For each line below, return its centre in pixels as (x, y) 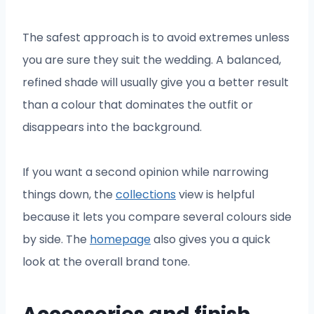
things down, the (69, 195)
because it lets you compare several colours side (157, 217)
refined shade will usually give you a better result (156, 83)
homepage (120, 240)
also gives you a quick (211, 240)
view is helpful (215, 195)
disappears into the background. (112, 128)
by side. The (56, 240)
